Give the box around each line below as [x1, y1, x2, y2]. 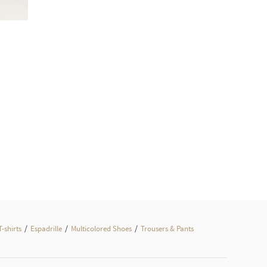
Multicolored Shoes [71, 223, 132, 234]
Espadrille [30, 223, 62, 234]
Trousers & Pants [141, 223, 194, 234]
